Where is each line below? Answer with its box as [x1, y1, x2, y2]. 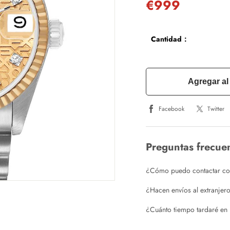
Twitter [207, 104, 224, 113]
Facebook [159, 104, 184, 113]
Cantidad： [151, 34, 189, 44]
